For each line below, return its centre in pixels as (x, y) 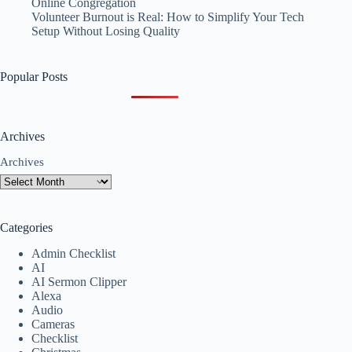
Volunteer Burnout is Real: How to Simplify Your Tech (168, 17)
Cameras (53, 324)
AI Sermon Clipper (79, 281)
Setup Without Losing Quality (106, 31)
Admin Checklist (73, 253)
